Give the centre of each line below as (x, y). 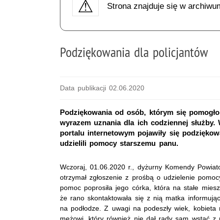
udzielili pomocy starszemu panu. (119, 143)
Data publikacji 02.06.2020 (102, 88)
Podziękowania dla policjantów (134, 52)
